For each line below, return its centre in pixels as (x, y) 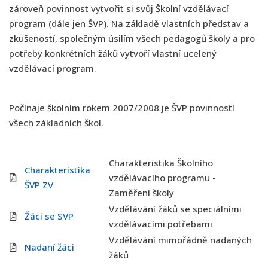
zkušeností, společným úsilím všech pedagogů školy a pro (132, 38)
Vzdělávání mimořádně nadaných (180, 240)
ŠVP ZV (39, 185)
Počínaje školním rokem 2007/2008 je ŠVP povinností (122, 108)
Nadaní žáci (49, 247)
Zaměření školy (141, 193)
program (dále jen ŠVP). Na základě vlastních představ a (129, 23)
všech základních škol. (56, 123)
